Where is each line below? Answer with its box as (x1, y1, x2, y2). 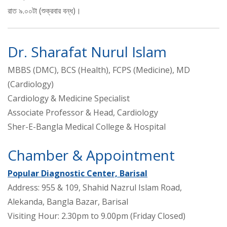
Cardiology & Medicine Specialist (8, 93, 130, 104)
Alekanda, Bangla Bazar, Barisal (8, 196, 128, 208)
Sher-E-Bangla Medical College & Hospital (8, 121, 166, 133)
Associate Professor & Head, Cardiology (8, 107, 158, 119)
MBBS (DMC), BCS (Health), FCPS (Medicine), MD (8, 64, 190, 76)
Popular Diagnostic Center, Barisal (8, 168, 147, 179)
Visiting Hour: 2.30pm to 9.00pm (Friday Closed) (8, 210, 185, 222)
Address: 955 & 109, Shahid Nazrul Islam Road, (8, 182, 182, 194)
